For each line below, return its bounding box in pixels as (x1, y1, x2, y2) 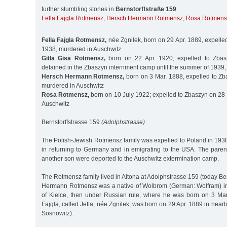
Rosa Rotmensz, (42, 91, 90, 98)
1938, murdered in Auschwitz (42, 45, 121, 53)
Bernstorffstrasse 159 (42, 118, 101, 126)
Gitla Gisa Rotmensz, (42, 54, 105, 62)
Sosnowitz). (42, 209, 73, 217)
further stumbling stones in (42, 6, 116, 13)
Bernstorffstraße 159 (116, 6, 176, 13)
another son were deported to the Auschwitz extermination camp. (42, 155, 219, 162)
